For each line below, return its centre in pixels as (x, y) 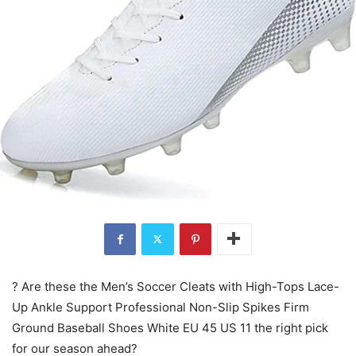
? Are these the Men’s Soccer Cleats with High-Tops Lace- (176, 286)
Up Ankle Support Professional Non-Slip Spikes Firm (161, 307)
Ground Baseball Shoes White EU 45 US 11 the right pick (170, 327)
